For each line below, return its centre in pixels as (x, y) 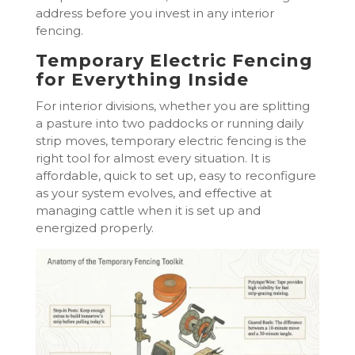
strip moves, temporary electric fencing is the (171, 141)
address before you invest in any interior (155, 13)
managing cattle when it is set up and (148, 211)
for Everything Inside (142, 80)
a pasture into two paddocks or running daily (169, 124)
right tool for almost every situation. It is (153, 158)
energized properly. (94, 228)
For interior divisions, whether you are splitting (172, 106)
